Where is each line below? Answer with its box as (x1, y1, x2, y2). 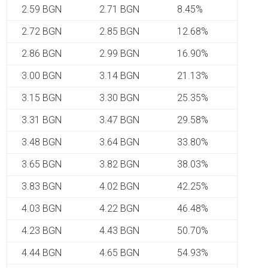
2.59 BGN (22, 4, 62, 15)
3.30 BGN (99, 92, 140, 103)
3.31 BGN (22, 114, 62, 126)
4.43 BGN (99, 225, 140, 236)
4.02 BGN (99, 181, 140, 192)
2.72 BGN (22, 26, 62, 37)
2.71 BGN (99, 4, 140, 15)
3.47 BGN (99, 114, 140, 126)
